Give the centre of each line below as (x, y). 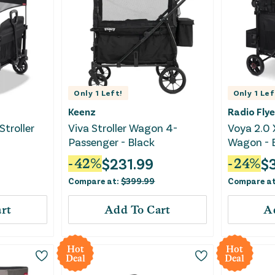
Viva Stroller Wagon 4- (123, 128)
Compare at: (95, 181)
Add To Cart (137, 210)
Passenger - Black (112, 142)
